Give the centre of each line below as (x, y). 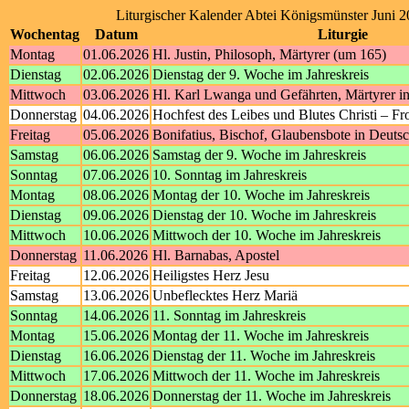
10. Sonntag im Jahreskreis (230, 175)
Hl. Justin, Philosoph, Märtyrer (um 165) (269, 54)
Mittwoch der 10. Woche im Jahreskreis (267, 235)
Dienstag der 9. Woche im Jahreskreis (261, 74)
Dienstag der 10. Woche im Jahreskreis (264, 215)
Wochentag (45, 34)
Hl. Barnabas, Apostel (216, 255)
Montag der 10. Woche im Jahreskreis (261, 195)
